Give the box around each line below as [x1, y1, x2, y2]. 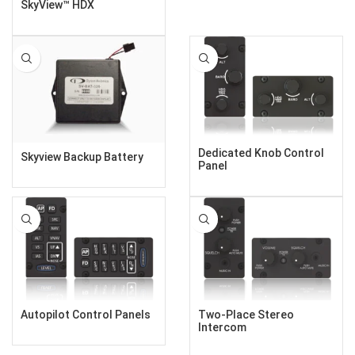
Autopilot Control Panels [21, 307, 151, 321]
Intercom [198, 320, 246, 334]
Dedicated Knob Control [198, 147, 324, 160]
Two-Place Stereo [198, 307, 294, 321]
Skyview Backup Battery [21, 151, 143, 164]
